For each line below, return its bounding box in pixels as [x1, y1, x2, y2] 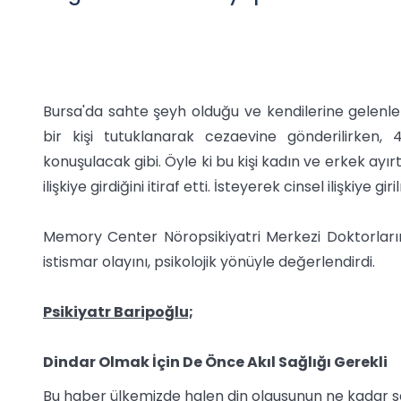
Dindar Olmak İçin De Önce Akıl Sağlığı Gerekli [43, 352, 388, 373]
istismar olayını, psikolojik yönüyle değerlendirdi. [43, 252, 375, 273]
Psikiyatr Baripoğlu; [43, 302, 193, 323]
